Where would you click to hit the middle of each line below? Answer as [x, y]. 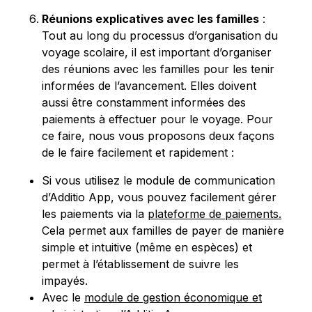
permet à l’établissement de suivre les [140, 264]
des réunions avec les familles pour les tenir [158, 69]
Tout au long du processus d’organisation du [160, 35]
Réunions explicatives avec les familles [150, 18]
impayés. [65, 280]
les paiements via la [95, 213]
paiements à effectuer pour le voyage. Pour [157, 119]
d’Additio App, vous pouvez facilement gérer [159, 197]
